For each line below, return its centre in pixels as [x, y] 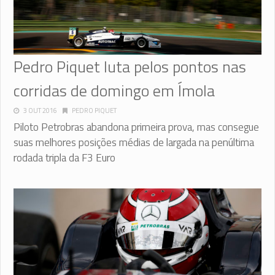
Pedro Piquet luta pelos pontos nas [130, 66]
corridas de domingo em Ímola [114, 90]
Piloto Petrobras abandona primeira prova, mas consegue [136, 127]
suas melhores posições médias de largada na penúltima [134, 142]
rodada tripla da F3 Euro [64, 157]
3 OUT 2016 [40, 110]
